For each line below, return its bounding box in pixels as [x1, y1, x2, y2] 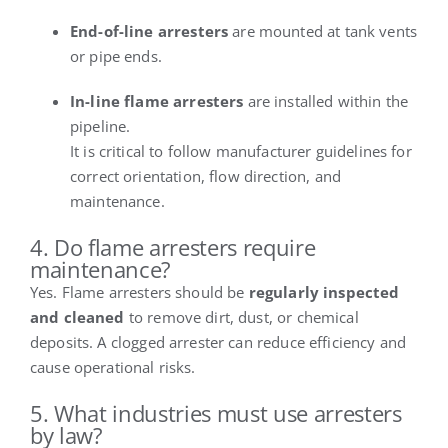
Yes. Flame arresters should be [29, 281, 249, 302]
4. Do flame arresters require [29, 231, 316, 262]
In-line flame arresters [69, 90, 244, 111]
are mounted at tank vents [228, 20, 418, 41]
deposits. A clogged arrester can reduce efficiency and [29, 331, 407, 352]
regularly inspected [248, 281, 400, 302]
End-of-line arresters [69, 20, 229, 41]
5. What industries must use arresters [29, 397, 402, 428]
